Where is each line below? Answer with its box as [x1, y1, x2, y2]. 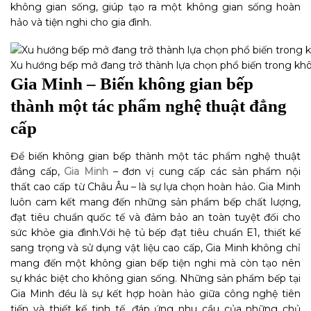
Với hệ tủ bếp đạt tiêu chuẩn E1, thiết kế [99, 226, 301, 239]
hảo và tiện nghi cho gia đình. [10, 16, 151, 29]
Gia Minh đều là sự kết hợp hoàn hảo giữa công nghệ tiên [10, 287, 301, 300]
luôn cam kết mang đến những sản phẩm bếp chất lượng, [10, 195, 301, 208]
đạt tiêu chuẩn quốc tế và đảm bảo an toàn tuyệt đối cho [10, 210, 301, 224]
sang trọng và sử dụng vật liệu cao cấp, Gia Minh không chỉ [10, 241, 301, 254]
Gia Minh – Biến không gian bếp [10, 74, 253, 94]
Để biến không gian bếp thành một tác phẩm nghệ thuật [10, 149, 301, 162]
